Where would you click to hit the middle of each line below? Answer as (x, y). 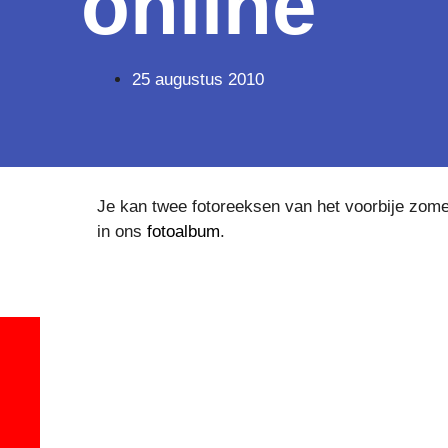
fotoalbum (183, 231)
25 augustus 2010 (198, 79)
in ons (121, 231)
